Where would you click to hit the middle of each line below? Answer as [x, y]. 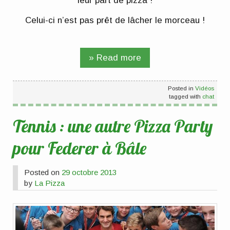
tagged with [185, 97]
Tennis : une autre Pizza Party [113, 126]
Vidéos [204, 88]
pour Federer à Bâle [80, 148]
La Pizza [50, 183]
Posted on [43, 172]
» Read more [115, 57]
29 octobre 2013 [89, 172]
